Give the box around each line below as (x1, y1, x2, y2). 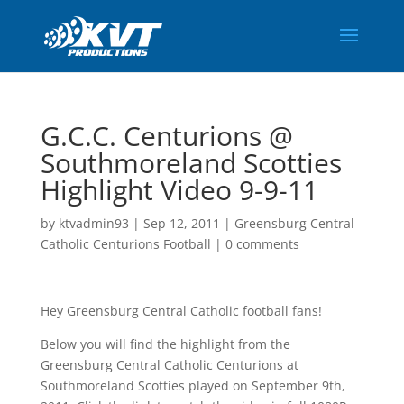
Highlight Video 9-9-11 (40, 171, 318, 208)
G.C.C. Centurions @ (40, 117, 293, 154)
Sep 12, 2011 (142, 215, 220, 232)
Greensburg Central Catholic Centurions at (40, 356, 298, 373)
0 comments (225, 235, 299, 252)
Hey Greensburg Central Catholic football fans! (40, 302, 322, 319)
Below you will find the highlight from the (40, 335, 290, 353)
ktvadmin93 (58, 215, 129, 232)
